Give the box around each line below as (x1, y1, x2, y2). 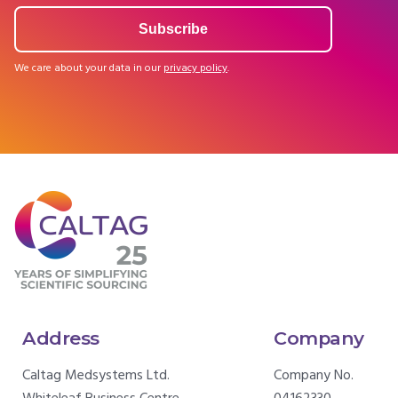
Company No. (274, 363, 354, 387)
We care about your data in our (14, 60, 163, 78)
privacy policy (163, 60, 227, 78)
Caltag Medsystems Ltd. (22, 363, 170, 387)
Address (22, 326, 99, 349)
